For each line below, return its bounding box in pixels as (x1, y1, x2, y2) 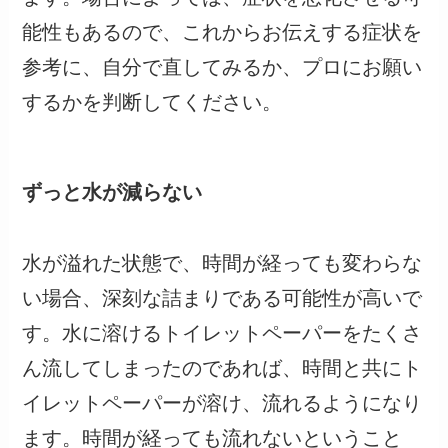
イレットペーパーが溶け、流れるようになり (22, 391, 423, 414)
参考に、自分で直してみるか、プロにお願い (22, 56, 423, 79)
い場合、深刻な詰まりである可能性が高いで (22, 286, 423, 309)
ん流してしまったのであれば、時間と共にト (22, 356, 423, 379)
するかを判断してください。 (22, 91, 283, 114)
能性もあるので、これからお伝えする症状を (22, 21, 423, 44)
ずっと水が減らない (22, 181, 203, 204)
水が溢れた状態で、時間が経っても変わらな (22, 251, 423, 274)
